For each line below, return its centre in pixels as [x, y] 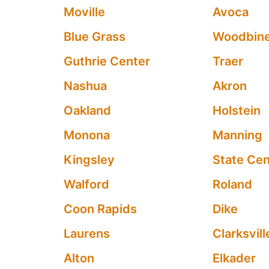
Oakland [87, 110]
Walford [86, 184]
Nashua [85, 86]
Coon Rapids [100, 209]
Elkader [234, 258]
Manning [238, 135]
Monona [86, 135]
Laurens [86, 234]
